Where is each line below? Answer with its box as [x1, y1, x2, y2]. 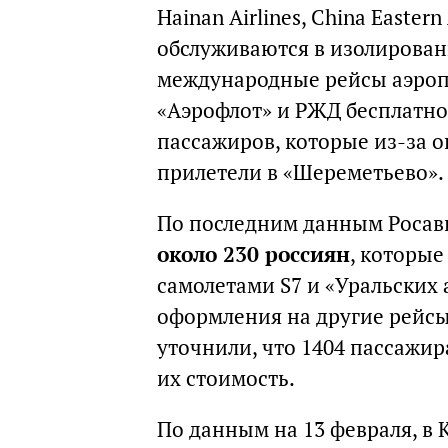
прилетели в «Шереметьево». [157, 159, 444, 186]
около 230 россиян [157, 241, 350, 268]
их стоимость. [157, 365, 295, 392]
